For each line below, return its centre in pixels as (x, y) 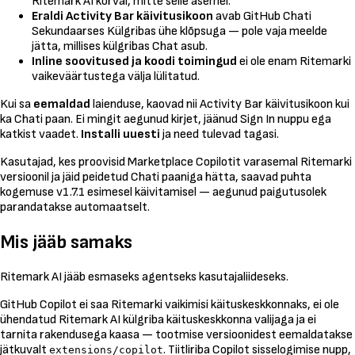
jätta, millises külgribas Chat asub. (120, 46)
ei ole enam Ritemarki (294, 61)
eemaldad (62, 104)
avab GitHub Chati (262, 16)
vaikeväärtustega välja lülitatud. (116, 76)
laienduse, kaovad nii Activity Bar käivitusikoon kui (220, 104)
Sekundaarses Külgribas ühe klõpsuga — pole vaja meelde (179, 31)
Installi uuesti (120, 134)
